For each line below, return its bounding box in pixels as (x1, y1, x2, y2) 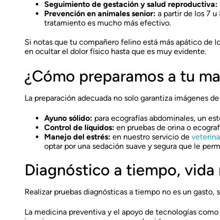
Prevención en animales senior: (44, 9, 156, 18)
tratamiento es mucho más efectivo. (44, 18, 171, 27)
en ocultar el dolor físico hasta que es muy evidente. (25, 47, 206, 56)
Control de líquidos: (44, 123, 114, 132)
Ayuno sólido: (44, 113, 92, 123)
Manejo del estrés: (44, 132, 110, 141)
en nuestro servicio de (110, 132, 192, 141)
